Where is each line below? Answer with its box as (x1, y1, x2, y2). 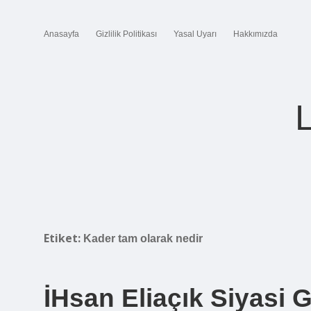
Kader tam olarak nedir (83, 233, 203, 244)
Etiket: (44, 230, 83, 246)
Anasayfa (44, 29, 79, 39)
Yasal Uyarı (174, 29, 217, 39)
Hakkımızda (233, 29, 278, 39)
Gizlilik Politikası (96, 29, 157, 39)
